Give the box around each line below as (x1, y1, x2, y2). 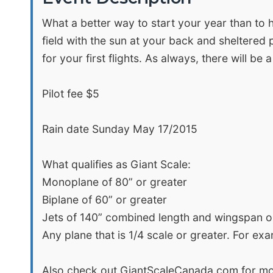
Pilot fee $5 (42, 87, 99, 100)
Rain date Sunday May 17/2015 (42, 122, 197, 135)
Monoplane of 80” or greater (42, 175, 187, 188)
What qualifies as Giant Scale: (42, 158, 191, 171)
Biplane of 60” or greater (42, 193, 167, 206)
